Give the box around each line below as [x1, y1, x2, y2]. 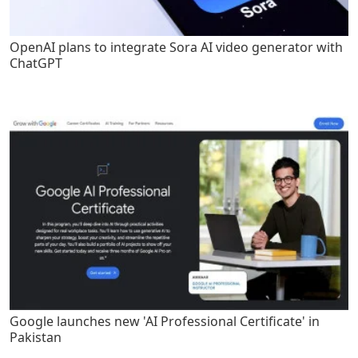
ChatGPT [10, 54, 62, 73]
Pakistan [10, 328, 62, 346]
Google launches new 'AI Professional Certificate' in [10, 312, 320, 330]
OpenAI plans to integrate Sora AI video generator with [10, 38, 343, 57]
